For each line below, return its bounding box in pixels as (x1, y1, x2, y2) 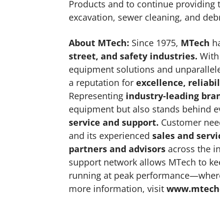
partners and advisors (69, 142, 166, 155)
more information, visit (69, 182, 167, 194)
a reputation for (69, 76, 137, 88)
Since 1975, (132, 36, 181, 49)
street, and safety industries (69, 50, 195, 62)
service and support (69, 116, 157, 128)
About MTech (69, 36, 127, 49)
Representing (69, 89, 126, 102)
